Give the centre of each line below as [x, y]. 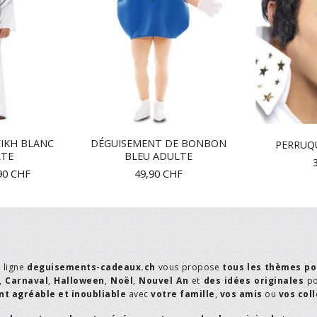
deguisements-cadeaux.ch [91, 267]
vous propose [189, 267]
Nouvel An [163, 281]
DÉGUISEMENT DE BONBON [158, 144]
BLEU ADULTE [158, 156]
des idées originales [253, 281]
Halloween [79, 281]
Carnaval [27, 281]
